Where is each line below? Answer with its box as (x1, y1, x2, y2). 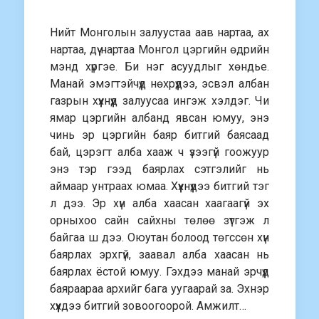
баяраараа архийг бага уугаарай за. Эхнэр (50, 282, 269, 296)
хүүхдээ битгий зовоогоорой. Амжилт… (50, 299, 247, 313)
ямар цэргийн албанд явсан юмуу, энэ (50, 111, 269, 125)
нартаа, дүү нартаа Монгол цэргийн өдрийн (50, 43, 269, 56)
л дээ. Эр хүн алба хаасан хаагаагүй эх (50, 197, 269, 210)
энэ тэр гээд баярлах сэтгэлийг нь (50, 162, 269, 176)
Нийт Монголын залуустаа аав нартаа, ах (50, 26, 269, 39)
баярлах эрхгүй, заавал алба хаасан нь (50, 248, 269, 261)
